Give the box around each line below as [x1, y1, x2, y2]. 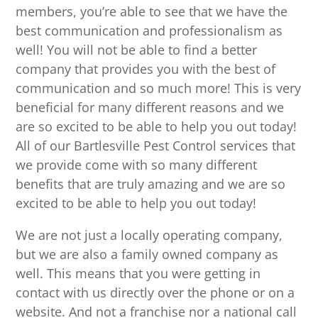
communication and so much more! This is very [16, 79, 302, 97]
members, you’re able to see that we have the [16, 3, 288, 21]
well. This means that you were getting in [16, 265, 261, 283]
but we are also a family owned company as [16, 246, 279, 263]
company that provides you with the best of [16, 60, 276, 78]
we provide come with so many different [16, 156, 258, 174]
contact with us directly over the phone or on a [16, 284, 295, 302]
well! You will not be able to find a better [16, 41, 258, 59]
